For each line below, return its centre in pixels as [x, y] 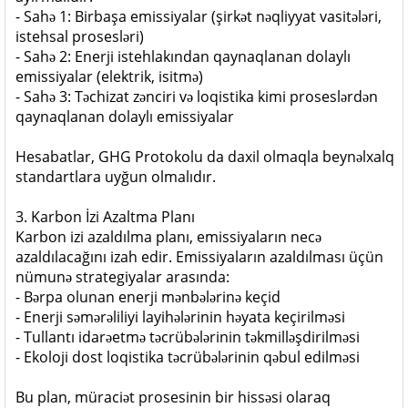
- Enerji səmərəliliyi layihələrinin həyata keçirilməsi [180, 317]
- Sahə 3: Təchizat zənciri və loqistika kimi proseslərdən [197, 97]
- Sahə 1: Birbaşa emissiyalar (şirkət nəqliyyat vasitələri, [199, 16]
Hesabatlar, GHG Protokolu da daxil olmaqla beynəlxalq [205, 157]
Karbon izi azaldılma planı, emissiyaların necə [168, 237]
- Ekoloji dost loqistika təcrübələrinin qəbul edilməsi [188, 357]
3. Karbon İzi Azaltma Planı [105, 217]
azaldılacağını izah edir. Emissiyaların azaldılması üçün [199, 257]
